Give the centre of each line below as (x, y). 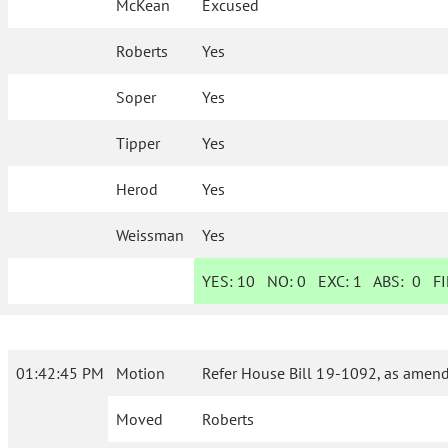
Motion (140, 373)
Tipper (138, 143)
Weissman (150, 235)
